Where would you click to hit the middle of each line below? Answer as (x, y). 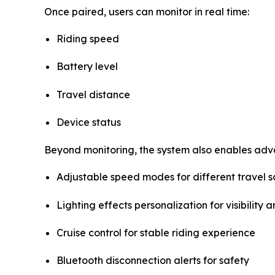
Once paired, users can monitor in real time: (147, 12)
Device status (89, 122)
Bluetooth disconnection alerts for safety (153, 261)
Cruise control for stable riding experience (156, 232)
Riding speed (88, 39)
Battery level (87, 67)
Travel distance (93, 94)
